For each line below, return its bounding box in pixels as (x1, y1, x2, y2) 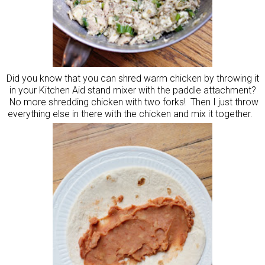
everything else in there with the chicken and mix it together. (8, 108, 257, 119)
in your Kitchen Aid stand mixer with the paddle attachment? (9, 84, 256, 96)
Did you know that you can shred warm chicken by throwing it (6, 72, 259, 84)
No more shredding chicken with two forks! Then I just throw (7, 96, 258, 108)
